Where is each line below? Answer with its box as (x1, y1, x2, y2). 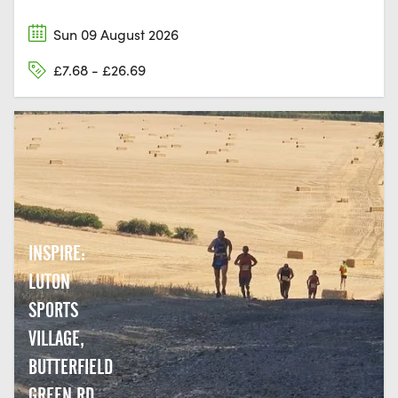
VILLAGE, (28, 326, 84, 352)
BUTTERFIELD (28, 354, 113, 380)
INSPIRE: (28, 241, 85, 267)
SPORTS (28, 298, 78, 323)
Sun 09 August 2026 (53, 25, 179, 44)
